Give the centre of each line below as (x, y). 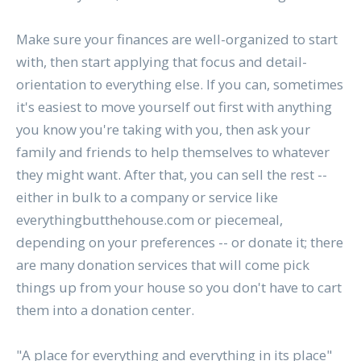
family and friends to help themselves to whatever (172, 152)
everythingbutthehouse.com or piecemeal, (149, 220)
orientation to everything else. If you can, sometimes (179, 85)
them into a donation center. (105, 310)
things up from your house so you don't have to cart (178, 288)
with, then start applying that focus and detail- (161, 62)
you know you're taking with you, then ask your (163, 130)
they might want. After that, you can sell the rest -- (171, 175)
